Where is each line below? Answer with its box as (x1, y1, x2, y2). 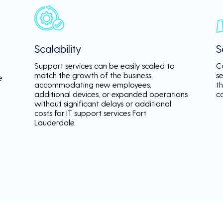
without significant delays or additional (34, 99, 171, 108)
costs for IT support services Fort (34, 108, 146, 117)
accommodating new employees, (34, 80, 151, 89)
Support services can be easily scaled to (34, 61, 175, 70)
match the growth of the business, (34, 70, 153, 80)
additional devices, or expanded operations (34, 89, 188, 99)
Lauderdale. (34, 117, 76, 127)
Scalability (34, 42, 81, 55)
